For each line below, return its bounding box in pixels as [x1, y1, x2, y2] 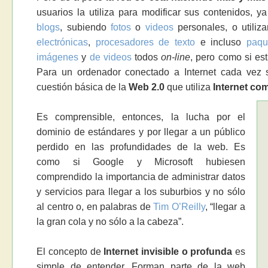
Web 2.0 [129, 82, 165, 93]
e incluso [195, 37, 247, 48]
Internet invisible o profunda [103, 246, 233, 257]
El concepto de [36, 246, 104, 257]
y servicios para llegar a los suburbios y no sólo [36, 187, 245, 197]
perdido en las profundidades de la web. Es [36, 142, 245, 153]
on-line [161, 52, 191, 63]
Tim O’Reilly [153, 202, 205, 212]
